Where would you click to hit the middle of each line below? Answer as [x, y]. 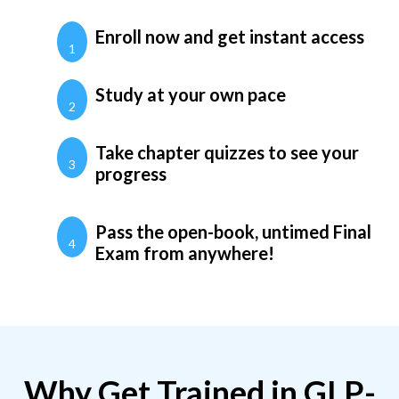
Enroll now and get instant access [230, 36]
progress [131, 173]
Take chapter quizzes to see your [227, 152]
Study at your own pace [191, 94]
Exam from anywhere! [185, 252]
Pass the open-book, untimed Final [233, 231]
